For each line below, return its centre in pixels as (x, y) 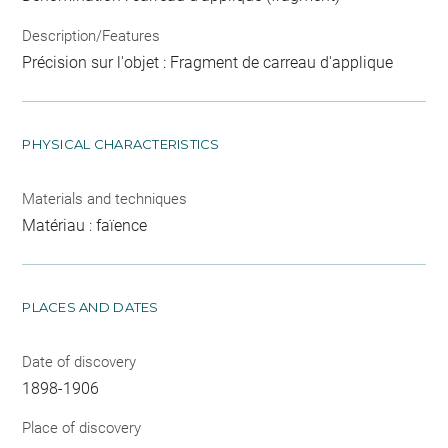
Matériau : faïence (85, 225)
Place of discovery (82, 428)
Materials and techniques (105, 198)
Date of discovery (79, 361)
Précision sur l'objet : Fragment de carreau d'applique (208, 62)
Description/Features (91, 35)
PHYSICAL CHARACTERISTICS (121, 143)
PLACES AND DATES (90, 306)
